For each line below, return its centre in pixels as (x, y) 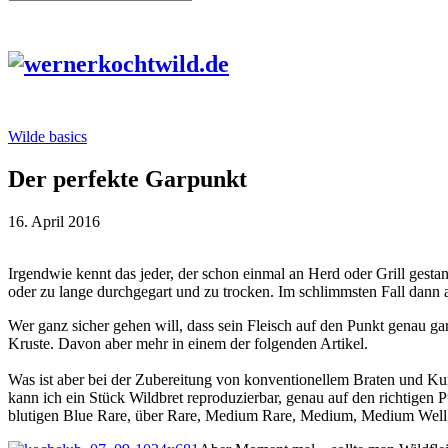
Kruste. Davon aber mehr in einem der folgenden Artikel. (188, 343)
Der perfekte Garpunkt (127, 178)
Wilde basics (47, 136)
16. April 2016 (54, 221)
